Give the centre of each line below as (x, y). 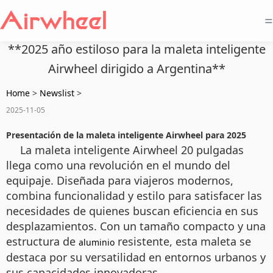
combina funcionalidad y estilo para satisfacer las (134, 196)
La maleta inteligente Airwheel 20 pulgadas (132, 150)
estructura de (42, 241)
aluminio (97, 242)
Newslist (57, 93)
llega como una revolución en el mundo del (118, 165)
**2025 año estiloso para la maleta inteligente (136, 49)
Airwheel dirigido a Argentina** (136, 69)
